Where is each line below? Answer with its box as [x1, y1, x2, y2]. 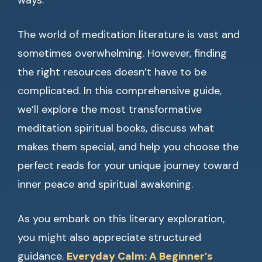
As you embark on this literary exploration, [18, 212, 225, 226]
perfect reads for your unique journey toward [18, 158, 239, 173]
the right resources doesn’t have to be [18, 65, 206, 79]
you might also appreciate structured [18, 230, 201, 244]
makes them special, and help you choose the [18, 140, 239, 154]
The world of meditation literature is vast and [18, 27, 240, 42]
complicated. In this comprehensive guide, [18, 84, 222, 98]
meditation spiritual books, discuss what [18, 121, 214, 135]
